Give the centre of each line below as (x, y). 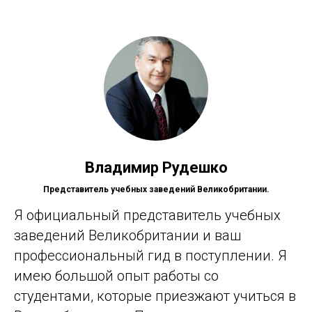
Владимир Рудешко (156, 168)
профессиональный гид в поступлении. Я (150, 256)
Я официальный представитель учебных (147, 216)
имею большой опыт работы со (116, 276)
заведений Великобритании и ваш (127, 236)
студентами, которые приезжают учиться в (155, 296)
